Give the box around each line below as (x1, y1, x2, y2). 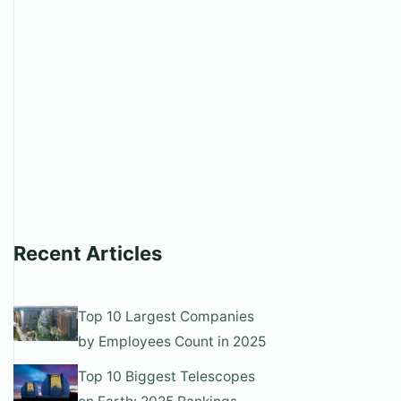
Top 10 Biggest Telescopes (78, 367, 256, 385)
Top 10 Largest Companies (78, 308, 255, 325)
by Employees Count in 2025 (78, 333, 267, 350)
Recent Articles (13, 242, 162, 265)
